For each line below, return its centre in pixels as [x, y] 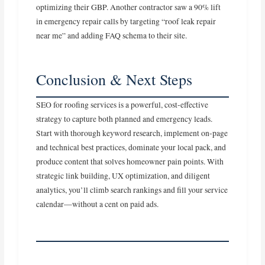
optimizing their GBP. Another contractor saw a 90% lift [129, 7]
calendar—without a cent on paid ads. [98, 204]
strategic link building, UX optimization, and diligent [123, 176]
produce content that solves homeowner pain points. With [130, 162]
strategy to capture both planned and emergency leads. [125, 119]
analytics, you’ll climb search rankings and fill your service [132, 190]
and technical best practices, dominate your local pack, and [131, 148]
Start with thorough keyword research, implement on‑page [132, 133]
